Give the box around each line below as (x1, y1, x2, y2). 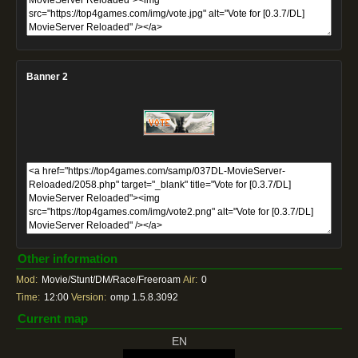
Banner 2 (26, 71, 68, 82)
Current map (18, 312, 88, 325)
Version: (71, 292, 106, 303)
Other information (18, 252, 117, 265)
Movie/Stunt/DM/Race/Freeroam (42, 274, 183, 285)
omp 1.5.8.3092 (110, 292, 178, 303)
